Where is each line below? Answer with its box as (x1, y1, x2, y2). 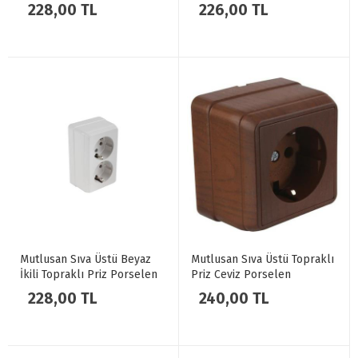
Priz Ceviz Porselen (191, 268, 291, 281)
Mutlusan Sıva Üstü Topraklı (191, 253, 334, 266)
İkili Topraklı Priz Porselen (20, 268, 157, 281)
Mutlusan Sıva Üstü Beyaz (20, 253, 151, 266)
